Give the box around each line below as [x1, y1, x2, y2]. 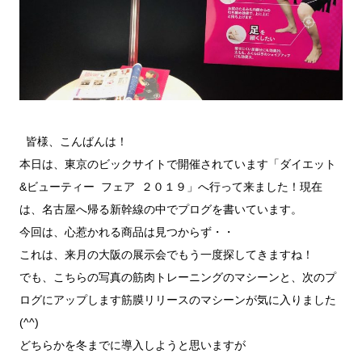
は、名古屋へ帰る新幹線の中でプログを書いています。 [19, 203, 302, 217]
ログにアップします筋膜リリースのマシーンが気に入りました [19, 293, 336, 307]
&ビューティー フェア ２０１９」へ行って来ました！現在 [19, 180, 322, 194]
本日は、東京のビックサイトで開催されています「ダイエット [19, 158, 336, 171]
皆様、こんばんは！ [19, 135, 128, 149]
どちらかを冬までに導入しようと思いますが [19, 339, 246, 352]
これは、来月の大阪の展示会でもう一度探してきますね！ [19, 248, 314, 262]
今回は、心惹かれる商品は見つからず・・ [19, 225, 234, 239]
